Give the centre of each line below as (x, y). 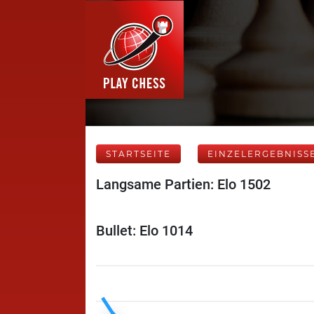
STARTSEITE (138, 154)
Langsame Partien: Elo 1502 (183, 184)
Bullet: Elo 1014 (144, 231)
